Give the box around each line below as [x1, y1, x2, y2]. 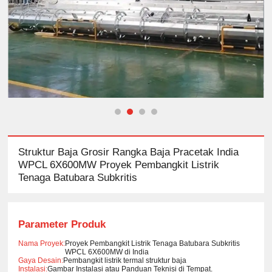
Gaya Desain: [18, 256, 64, 265]
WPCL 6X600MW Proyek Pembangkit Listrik [18, 159, 220, 171]
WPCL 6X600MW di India [65, 247, 149, 256]
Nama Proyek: [18, 239, 66, 248]
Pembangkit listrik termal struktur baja [63, 256, 187, 265]
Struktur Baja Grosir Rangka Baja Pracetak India [18, 146, 239, 158]
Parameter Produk [18, 218, 106, 229]
